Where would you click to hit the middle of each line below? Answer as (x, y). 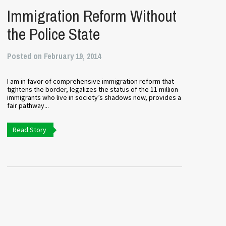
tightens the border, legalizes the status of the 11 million (92, 89)
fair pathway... (28, 105)
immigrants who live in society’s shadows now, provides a (94, 97)
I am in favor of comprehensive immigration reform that (90, 81)
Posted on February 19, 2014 (54, 56)
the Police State (53, 34)
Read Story (29, 130)
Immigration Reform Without (92, 16)
